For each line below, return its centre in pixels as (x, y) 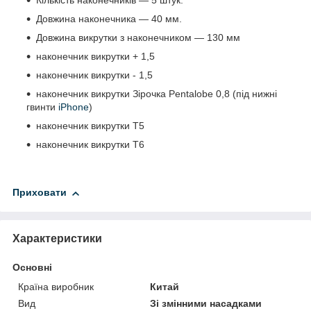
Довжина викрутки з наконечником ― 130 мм (138, 38)
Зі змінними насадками (206, 303)
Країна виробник (56, 286)
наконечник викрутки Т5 (90, 126)
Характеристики (57, 238)
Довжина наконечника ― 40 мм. (109, 19)
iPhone (74, 107)
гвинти (42, 107)
